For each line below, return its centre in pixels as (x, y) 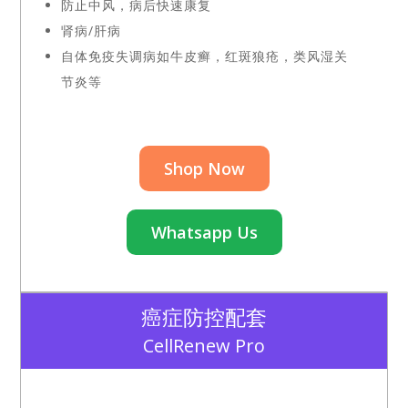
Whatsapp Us (204, 232)
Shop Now (204, 168)
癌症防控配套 (204, 316)
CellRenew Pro (204, 345)
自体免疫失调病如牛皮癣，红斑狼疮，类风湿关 (205, 56)
